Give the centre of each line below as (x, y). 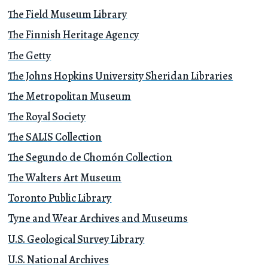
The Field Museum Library (68, 14)
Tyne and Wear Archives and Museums (98, 218)
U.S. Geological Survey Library (76, 239)
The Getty (30, 55)
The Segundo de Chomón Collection (90, 157)
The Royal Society (47, 116)
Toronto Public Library (60, 198)
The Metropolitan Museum (70, 96)
